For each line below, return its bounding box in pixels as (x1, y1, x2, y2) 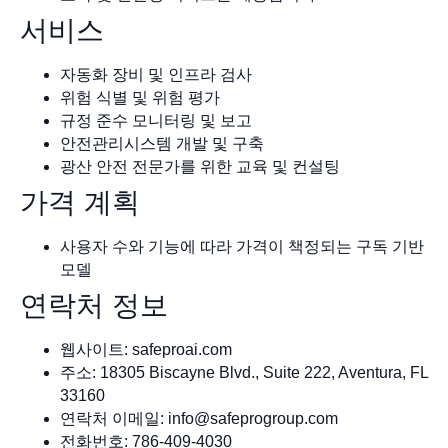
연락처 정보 (20, 289, 168, 321)
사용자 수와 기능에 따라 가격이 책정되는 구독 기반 (60, 237, 424, 255)
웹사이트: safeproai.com (60, 340, 232, 358)
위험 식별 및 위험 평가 (60, 88, 220, 106)
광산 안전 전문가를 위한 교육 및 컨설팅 (60, 157, 340, 175)
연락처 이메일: (60, 409, 168, 427)
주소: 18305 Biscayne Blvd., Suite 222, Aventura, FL (60, 363, 428, 381)
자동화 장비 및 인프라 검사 (60, 65, 252, 83)
